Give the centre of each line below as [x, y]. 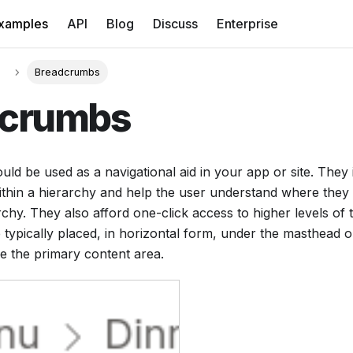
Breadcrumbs [67, 72]
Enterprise [247, 24]
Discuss [175, 24]
